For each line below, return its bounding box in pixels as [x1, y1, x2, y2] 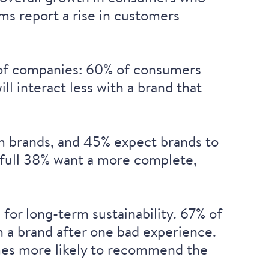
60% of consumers [86, 59, 202, 79]
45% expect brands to [83, 131, 219, 151]
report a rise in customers [16, 5, 180, 25]
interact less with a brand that [17, 77, 202, 97]
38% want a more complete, [23, 149, 198, 169]
